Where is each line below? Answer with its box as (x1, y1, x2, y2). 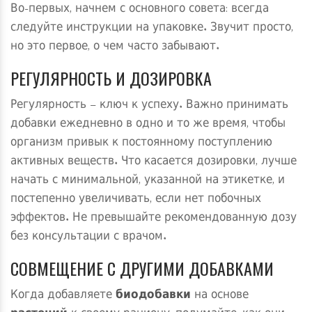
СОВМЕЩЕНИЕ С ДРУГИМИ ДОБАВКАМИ (10, 256, 274, 281)
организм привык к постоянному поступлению (10, 132, 272, 154)
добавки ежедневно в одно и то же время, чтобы (10, 114, 286, 135)
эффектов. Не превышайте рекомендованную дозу (10, 208, 297, 229)
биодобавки (116, 285, 191, 306)
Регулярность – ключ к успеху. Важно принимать (10, 95, 288, 116)
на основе (191, 285, 249, 306)
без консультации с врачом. (10, 226, 166, 248)
